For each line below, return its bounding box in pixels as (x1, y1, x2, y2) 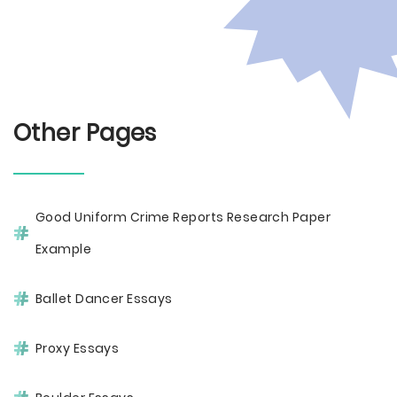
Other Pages (13, 117, 157, 149)
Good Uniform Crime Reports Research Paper (35, 208, 331, 226)
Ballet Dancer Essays (35, 290, 173, 307)
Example (35, 240, 92, 258)
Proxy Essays (35, 339, 120, 357)
